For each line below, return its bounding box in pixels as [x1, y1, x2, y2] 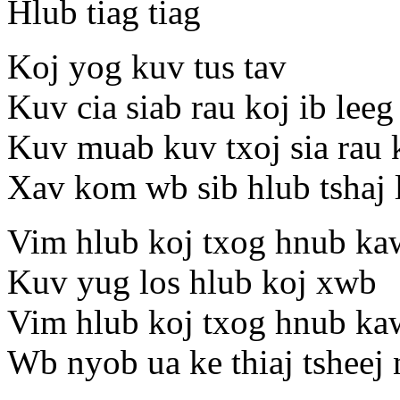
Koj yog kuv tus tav [7, 47, 287, 87]
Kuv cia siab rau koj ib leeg [7, 87, 394, 127]
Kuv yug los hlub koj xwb [7, 262, 377, 302]
